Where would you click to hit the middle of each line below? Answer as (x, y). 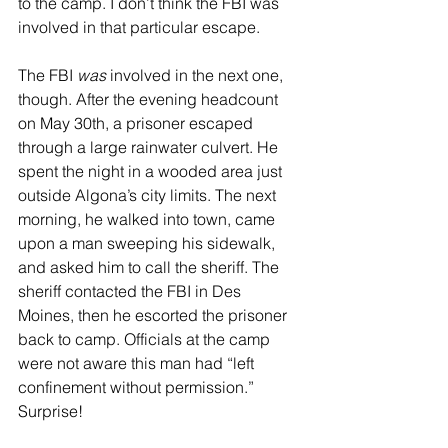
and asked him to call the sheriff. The (150, 267)
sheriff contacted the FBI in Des (131, 291)
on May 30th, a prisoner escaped (137, 123)
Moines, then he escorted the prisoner (154, 315)
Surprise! (50, 411)
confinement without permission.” (138, 387)
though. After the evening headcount (150, 99)
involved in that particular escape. (139, 27)
